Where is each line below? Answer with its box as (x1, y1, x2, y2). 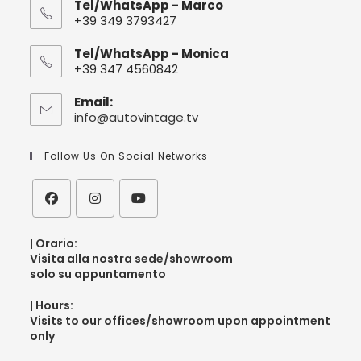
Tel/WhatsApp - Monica (74, 44, 230, 62)
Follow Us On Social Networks (44, 148, 209, 163)
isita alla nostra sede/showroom (38, 250, 234, 267)
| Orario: (30, 234, 78, 251)
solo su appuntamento (30, 265, 167, 282)
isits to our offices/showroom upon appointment (38, 312, 331, 329)
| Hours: (30, 297, 74, 313)
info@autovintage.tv (74, 108, 199, 126)
